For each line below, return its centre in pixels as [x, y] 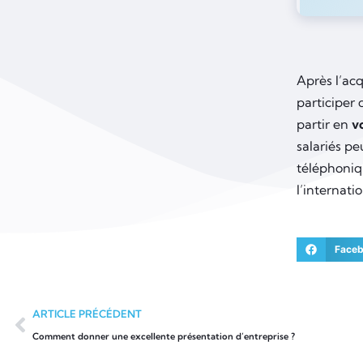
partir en [324, 124]
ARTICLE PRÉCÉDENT [87, 313]
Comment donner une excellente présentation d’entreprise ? [164, 336]
